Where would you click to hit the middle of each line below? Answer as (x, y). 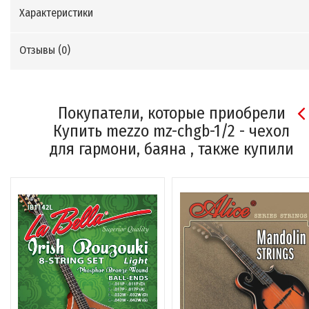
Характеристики (56, 13)
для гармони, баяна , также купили (171, 149)
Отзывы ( (40, 50)
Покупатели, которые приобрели (171, 113)
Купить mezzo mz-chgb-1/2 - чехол (171, 131)
